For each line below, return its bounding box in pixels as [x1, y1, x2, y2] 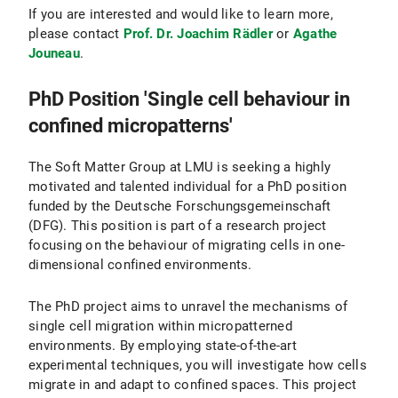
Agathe [292, 26, 338, 42]
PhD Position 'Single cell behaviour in [28, 88, 350, 110]
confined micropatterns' [28, 115, 233, 137]
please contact [28, 26, 123, 42]
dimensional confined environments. [28, 257, 252, 273]
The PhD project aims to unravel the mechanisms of [28, 298, 348, 314]
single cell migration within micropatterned [28, 318, 292, 334]
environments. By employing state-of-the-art [28, 338, 297, 354]
